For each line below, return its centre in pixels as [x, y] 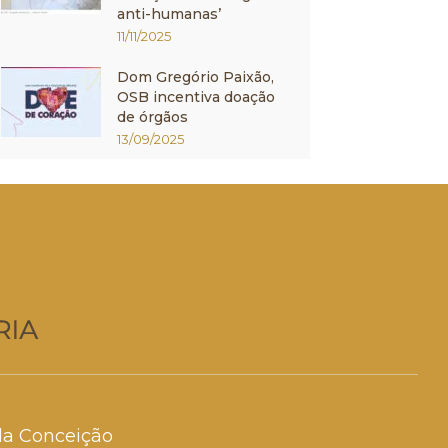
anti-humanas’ [169, 14]
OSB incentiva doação [196, 97]
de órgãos [152, 117]
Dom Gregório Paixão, [195, 77]
